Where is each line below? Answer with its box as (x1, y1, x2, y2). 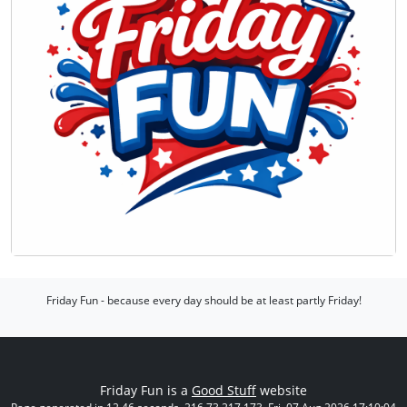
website (256, 382, 307, 399)
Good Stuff (192, 382, 256, 399)
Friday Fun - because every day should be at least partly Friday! (45, 293, 362, 307)
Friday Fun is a (100, 382, 192, 399)
